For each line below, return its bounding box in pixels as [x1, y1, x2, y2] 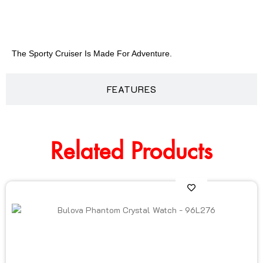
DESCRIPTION [98, 11, 165, 23]
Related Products [50, 139, 213, 165]
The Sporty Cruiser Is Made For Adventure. [12, 48, 172, 58]
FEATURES [106, 82, 157, 95]
